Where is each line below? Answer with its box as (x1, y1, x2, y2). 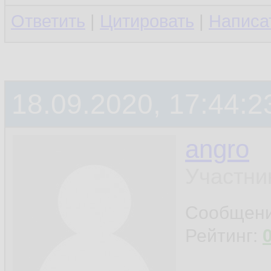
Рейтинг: (185, 226, 263, 246)
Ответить (11, 11, 85, 31)
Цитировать (100, 11, 194, 31)
